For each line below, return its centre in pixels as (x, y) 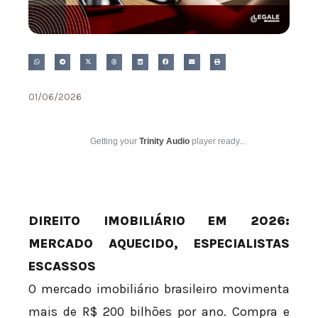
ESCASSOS (62, 266)
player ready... (218, 141)
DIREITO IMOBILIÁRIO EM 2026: (159, 220)
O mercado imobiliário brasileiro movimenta (159, 289)
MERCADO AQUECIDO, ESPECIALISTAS (159, 243)
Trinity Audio (164, 141)
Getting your (115, 141)
